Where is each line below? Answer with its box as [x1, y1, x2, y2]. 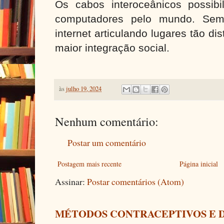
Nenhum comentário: [55, 112, 158, 129]
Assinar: [55, 175, 87, 187]
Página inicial [179, 158, 218, 168]
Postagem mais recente [57, 158, 121, 168]
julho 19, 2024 [66, 84, 101, 93]
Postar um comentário [67, 136, 146, 148]
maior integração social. [55, 41, 169, 54]
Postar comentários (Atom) [87, 175, 184, 187]
